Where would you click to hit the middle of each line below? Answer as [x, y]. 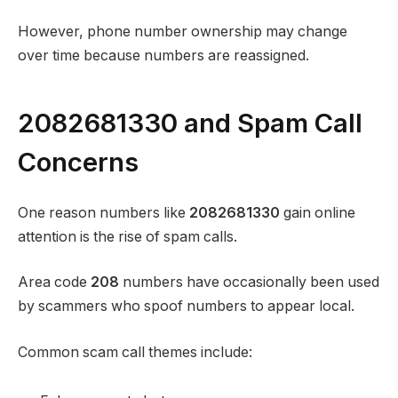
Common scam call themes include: [135, 352]
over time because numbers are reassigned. [163, 55]
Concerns [78, 161]
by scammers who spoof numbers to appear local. [186, 306]
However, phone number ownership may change [183, 31]
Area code [54, 283]
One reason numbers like [103, 212]
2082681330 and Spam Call [190, 122]
